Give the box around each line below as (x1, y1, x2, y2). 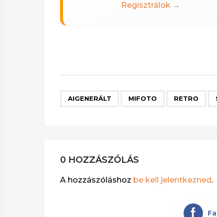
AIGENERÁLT (68, 94, 111, 102)
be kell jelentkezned (133, 175, 212, 185)
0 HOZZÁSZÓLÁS (66, 155, 139, 165)
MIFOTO (128, 94, 157, 102)
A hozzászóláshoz (60, 175, 133, 185)
